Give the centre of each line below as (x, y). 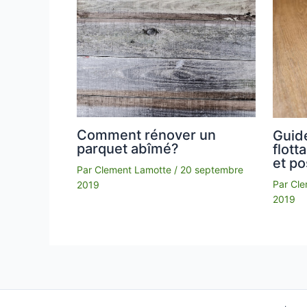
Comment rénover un (146, 135)
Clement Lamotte (134, 169)
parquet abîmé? (128, 148)
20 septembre (212, 169)
